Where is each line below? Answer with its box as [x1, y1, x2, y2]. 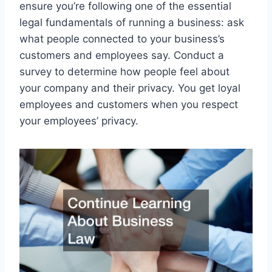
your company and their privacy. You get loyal [19, 81, 240, 94]
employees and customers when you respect [19, 98, 238, 110]
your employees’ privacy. [19, 114, 138, 127]
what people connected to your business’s [19, 32, 225, 45]
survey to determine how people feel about [19, 65, 229, 78]
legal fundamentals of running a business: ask [19, 16, 244, 29]
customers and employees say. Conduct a [19, 49, 224, 61]
